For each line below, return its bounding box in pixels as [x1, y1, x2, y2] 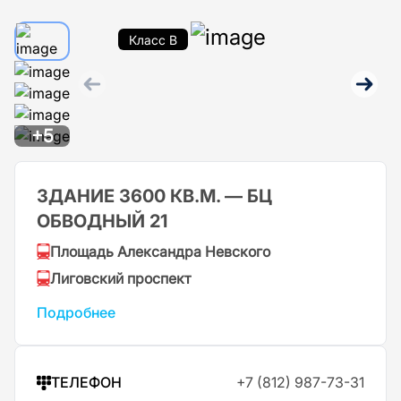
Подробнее [37, 303, 115, 321]
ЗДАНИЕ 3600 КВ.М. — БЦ [37, 185, 272, 207]
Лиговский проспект [50, 269, 191, 287]
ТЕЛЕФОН [51, 373, 122, 391]
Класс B [129, 31, 177, 47]
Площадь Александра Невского [50, 243, 270, 260]
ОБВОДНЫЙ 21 [37, 210, 167, 232]
